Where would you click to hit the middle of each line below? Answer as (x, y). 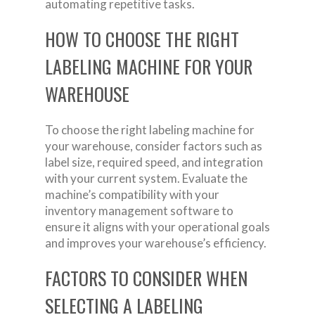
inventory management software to (139, 210)
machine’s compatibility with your (132, 194)
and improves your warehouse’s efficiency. (156, 243)
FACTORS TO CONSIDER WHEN (146, 278)
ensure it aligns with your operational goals (157, 226)
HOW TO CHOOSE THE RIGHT (142, 39)
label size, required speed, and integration (154, 162)
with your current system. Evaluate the (146, 178)
